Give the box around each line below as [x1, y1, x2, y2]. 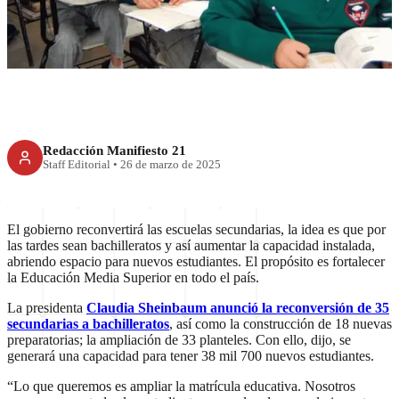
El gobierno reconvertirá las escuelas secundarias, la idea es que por [7, 221, 386, 237]
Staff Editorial [43, 159, 110, 172]
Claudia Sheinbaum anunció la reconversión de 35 [86, 299, 389, 315]
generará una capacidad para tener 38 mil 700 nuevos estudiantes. [7, 347, 374, 363]
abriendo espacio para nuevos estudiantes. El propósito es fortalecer [7, 253, 385, 269]
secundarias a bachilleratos [7, 315, 169, 331]
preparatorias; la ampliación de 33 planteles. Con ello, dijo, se [7, 331, 351, 347]
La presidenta [7, 299, 86, 315]
